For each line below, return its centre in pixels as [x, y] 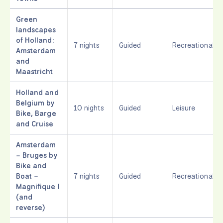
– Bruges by [37, 155]
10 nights [89, 108]
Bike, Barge [36, 113]
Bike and [31, 165]
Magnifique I [38, 186]
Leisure [184, 108]
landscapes [36, 29]
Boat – [27, 176]
